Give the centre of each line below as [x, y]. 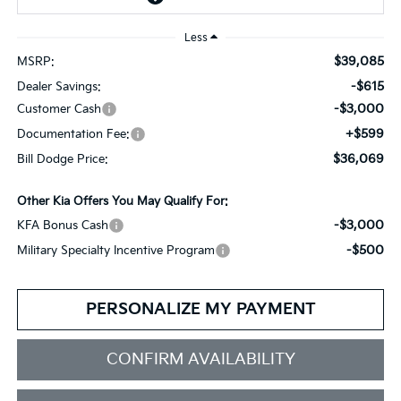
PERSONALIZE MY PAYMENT [200, 309]
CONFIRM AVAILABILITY [200, 359]
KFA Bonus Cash [62, 225]
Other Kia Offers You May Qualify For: [122, 201]
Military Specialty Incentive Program [115, 250]
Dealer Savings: [59, 86]
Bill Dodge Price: [62, 159]
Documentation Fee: [73, 134]
